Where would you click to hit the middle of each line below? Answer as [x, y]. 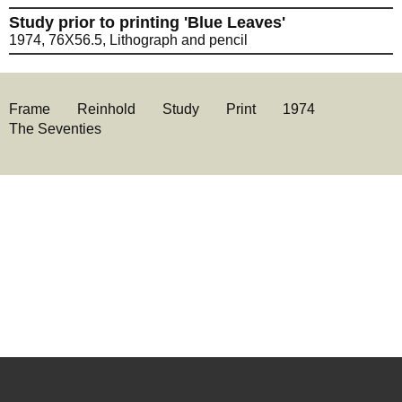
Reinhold [106, 109]
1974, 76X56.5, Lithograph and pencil [128, 40]
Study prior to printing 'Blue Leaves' [147, 23]
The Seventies [55, 129]
